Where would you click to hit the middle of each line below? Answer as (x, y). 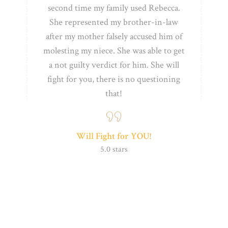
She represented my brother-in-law (114, 22)
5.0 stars (114, 149)
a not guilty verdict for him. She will (114, 65)
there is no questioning (138, 79)
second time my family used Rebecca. (114, 8)
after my (61, 36)
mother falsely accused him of (130, 36)
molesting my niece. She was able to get (114, 50)
